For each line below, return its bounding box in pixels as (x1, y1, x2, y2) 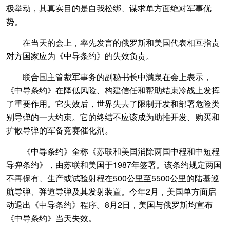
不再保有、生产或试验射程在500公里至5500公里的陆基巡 (6, 172, 219, 184)
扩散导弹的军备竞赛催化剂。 (6, 124, 113, 136)
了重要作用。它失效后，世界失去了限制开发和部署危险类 (6, 98, 220, 109)
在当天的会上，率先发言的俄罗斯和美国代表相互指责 (6, 36, 220, 48)
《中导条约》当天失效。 (6, 212, 97, 224)
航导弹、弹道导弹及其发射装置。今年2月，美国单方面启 (6, 185, 216, 197)
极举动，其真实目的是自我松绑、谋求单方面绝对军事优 (6, 2, 212, 14)
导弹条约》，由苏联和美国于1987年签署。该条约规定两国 (6, 159, 222, 170)
